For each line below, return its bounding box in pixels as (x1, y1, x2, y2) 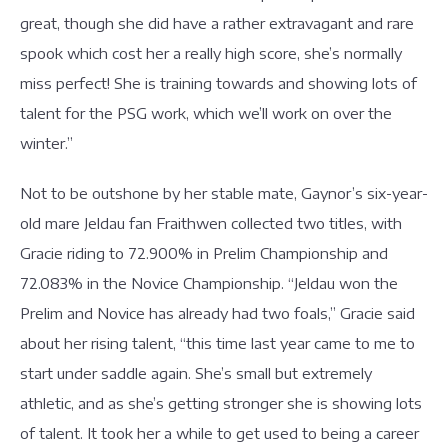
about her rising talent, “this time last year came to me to (20, 334, 415, 352)
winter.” (20, 134, 77, 152)
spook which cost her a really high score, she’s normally (20, 44, 402, 62)
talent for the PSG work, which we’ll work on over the (20, 104, 392, 122)
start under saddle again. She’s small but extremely (20, 364, 372, 382)
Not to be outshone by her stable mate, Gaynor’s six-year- (20, 184, 428, 202)
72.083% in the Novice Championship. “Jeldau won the (20, 274, 398, 292)
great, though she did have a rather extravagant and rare (20, 14, 414, 32)
